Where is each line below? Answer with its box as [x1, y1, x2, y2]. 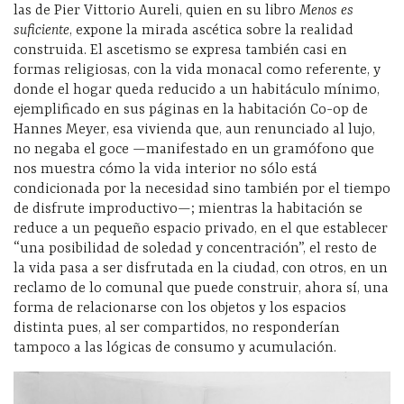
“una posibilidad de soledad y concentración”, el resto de [14, 240, 377, 257]
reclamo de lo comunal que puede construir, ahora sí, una [14, 280, 389, 297]
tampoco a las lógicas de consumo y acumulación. [14, 339, 336, 356]
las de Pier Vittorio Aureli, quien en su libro [14, 2, 299, 19]
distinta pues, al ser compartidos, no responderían [14, 319, 340, 336]
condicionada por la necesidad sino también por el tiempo [14, 180, 390, 197]
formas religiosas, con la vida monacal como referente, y [14, 61, 381, 78]
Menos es [299, 2, 353, 19]
